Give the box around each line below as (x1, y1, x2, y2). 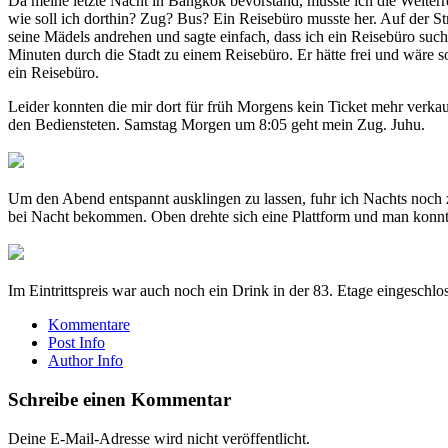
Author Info (48, 352, 123, 370)
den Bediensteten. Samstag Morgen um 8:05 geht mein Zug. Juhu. (8, 116, 425, 134)
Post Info (48, 334, 105, 352)
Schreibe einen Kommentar (8, 388, 231, 410)
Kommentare (48, 316, 130, 334)
